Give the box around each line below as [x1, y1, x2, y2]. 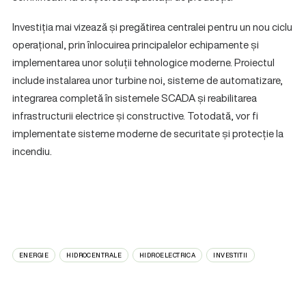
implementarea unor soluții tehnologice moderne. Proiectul [12, 55, 275, 70]
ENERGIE [19, 251, 49, 260]
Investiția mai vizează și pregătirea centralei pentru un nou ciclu [12, 19, 292, 34]
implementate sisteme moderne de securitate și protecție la [12, 126, 283, 141]
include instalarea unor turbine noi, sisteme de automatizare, [12, 72, 283, 87]
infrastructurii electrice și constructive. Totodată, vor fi [12, 108, 258, 123]
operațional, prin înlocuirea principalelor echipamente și [12, 37, 259, 52]
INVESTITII [213, 251, 248, 260]
